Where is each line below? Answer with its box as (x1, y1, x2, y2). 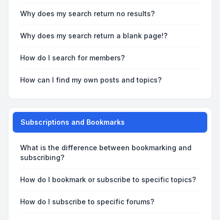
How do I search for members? (20, 54, 125, 62)
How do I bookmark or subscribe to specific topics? (20, 175, 196, 184)
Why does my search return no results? (20, 9, 155, 18)
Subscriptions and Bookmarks (21, 118, 125, 126)
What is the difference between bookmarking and (20, 143, 192, 152)
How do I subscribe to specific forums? (20, 197, 154, 206)
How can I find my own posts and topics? (20, 76, 162, 84)
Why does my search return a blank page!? (20, 31, 167, 40)
